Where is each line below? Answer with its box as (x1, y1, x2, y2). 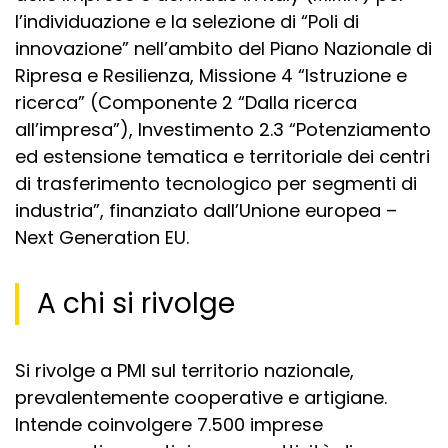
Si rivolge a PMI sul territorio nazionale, (15, 357, 354, 383)
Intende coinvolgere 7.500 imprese (15, 411, 323, 437)
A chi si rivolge (37, 283, 235, 323)
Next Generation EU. (15, 224, 189, 250)
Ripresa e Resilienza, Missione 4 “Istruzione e (15, 62, 407, 88)
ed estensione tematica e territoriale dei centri (15, 143, 430, 169)
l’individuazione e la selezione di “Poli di (15, 8, 359, 34)
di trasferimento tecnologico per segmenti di (15, 170, 417, 196)
